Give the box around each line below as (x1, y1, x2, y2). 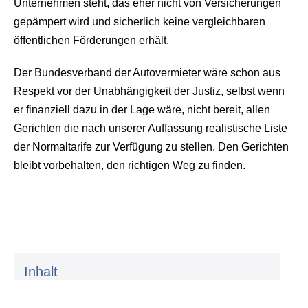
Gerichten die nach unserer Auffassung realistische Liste (14, 122, 287, 134)
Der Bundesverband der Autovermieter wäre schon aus (14, 67, 280, 78)
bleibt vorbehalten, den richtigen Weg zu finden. (14, 159, 245, 171)
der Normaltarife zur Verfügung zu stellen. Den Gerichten (14, 141, 289, 153)
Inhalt (24, 264, 58, 279)
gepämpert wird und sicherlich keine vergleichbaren (14, 16, 265, 27)
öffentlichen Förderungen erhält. (14, 34, 169, 46)
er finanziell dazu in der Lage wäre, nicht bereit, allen (14, 104, 270, 115)
